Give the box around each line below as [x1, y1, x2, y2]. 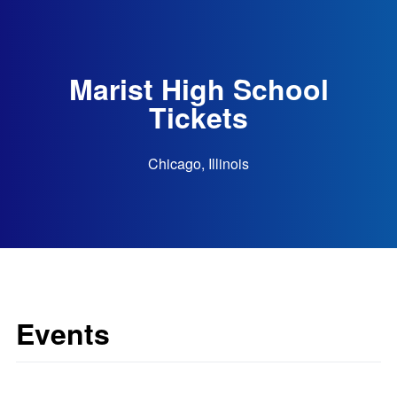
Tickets [149, 96, 248, 137]
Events [16, 313, 110, 354]
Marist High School [68, 67, 329, 109]
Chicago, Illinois [148, 152, 249, 174]
